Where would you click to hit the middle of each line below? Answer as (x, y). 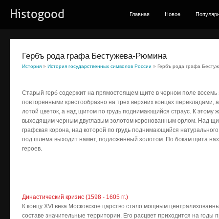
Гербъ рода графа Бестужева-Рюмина (94, 56)
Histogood (37, 14)
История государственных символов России (99, 66)
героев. (33, 149)
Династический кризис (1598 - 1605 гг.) (75, 197)
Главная (140, 14)
